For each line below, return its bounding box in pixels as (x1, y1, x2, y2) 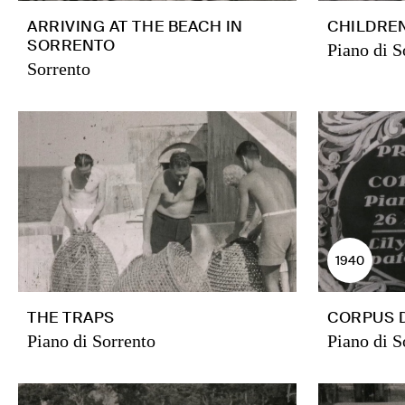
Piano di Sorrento (27, 331, 155, 351)
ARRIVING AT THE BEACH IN (27, 16, 243, 36)
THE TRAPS (27, 307, 115, 327)
